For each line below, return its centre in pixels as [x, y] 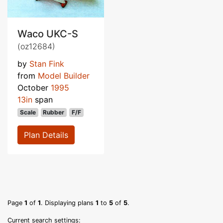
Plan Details [46, 135]
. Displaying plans [68, 203]
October [34, 88]
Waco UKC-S [48, 34]
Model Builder [64, 76]
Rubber [54, 112]
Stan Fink [47, 64]
